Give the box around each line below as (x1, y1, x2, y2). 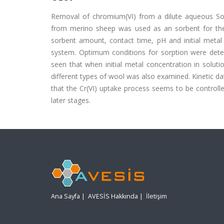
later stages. (51, 95, 90, 105)
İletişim (146, 192, 167, 201)
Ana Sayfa (51, 192, 80, 201)
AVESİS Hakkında (88, 192, 138, 201)
